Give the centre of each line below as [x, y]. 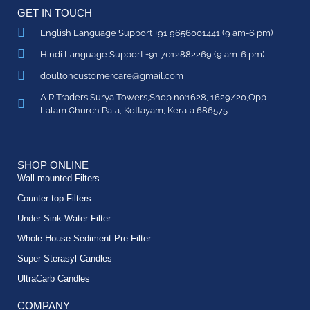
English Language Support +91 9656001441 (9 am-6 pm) [156, 33]
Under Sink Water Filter [64, 218]
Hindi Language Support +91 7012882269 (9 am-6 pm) [152, 54]
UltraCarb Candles [54, 278]
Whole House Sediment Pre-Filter [84, 238]
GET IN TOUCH [55, 12]
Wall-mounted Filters [58, 178]
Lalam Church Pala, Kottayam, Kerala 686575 [134, 110]
